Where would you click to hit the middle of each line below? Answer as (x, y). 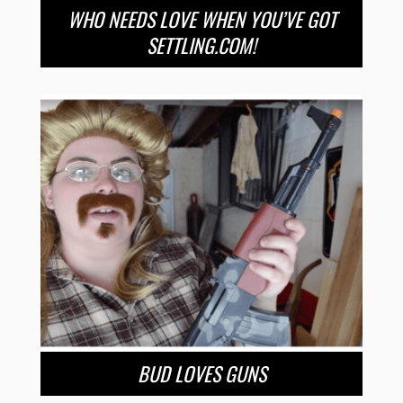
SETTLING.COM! (201, 45)
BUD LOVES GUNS (201, 374)
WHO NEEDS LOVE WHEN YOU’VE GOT (201, 19)
